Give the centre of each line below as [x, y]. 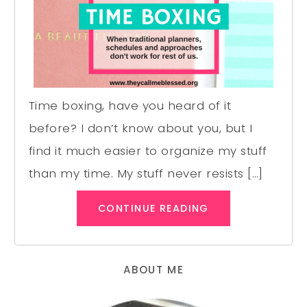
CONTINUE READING [153, 209]
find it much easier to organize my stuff [148, 151]
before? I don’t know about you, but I [140, 128]
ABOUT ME [153, 269]
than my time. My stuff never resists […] [146, 174]
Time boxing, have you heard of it [130, 106]
